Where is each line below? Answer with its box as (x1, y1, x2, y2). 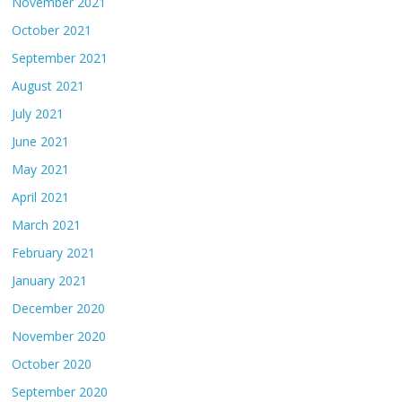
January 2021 (12, 272, 88, 290)
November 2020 (12, 328, 107, 345)
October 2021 (12, 22, 92, 39)
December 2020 (12, 300, 106, 318)
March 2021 (12, 216, 82, 234)
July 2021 (12, 105, 65, 123)
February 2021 (12, 244, 96, 262)
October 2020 (12, 355, 92, 373)
